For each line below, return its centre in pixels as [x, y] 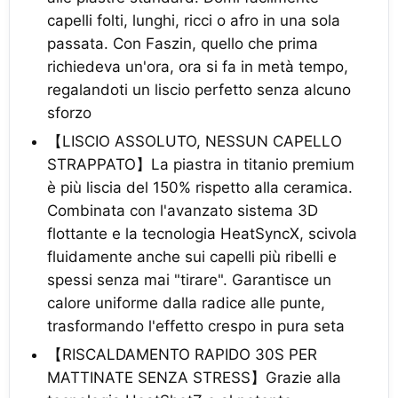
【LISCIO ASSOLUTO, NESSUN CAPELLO [195, 141]
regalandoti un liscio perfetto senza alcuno [199, 89]
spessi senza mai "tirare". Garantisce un [189, 279]
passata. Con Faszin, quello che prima [183, 43]
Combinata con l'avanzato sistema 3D [183, 210]
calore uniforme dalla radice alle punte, [186, 302]
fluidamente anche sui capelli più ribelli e [192, 256]
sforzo [69, 112]
